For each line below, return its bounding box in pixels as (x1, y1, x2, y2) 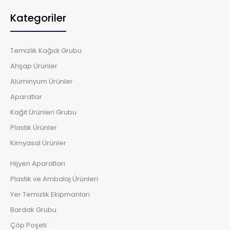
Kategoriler (10, 11, 66, 25)
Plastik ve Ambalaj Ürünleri (10, 174, 98, 184)
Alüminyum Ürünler (10, 76, 73, 86)
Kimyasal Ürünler (10, 138, 66, 148)
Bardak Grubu (10, 205, 56, 215)
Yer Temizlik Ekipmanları (10, 189, 90, 199)
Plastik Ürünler (10, 123, 57, 132)
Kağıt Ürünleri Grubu (10, 107, 76, 117)
